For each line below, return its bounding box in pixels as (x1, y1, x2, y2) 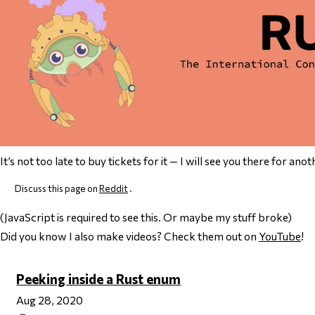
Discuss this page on (14, 183, 99, 195)
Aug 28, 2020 (16, 293, 84, 307)
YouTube (259, 229, 301, 243)
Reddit (98, 183, 128, 195)
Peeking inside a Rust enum (16, 271, 181, 288)
